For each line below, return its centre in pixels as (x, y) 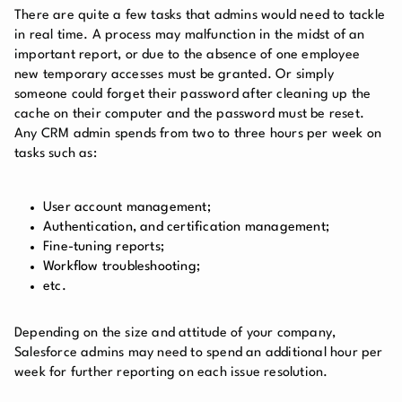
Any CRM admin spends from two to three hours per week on (198, 134)
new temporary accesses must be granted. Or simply (174, 74)
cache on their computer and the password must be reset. (190, 114)
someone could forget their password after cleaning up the (193, 94)
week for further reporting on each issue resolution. (171, 372)
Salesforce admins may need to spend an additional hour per (199, 353)
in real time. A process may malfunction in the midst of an (190, 35)
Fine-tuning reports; (104, 247)
